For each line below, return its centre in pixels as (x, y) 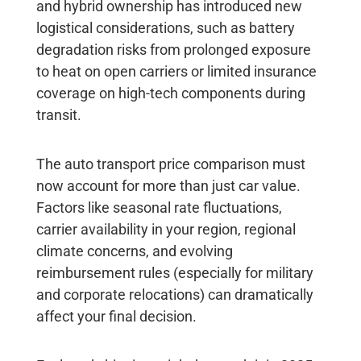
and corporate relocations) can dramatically (174, 294)
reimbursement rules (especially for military (174, 272)
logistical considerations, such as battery (165, 27)
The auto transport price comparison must (170, 164)
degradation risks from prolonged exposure (173, 49)
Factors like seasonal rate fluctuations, (159, 207)
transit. (58, 114)
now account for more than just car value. (168, 185)
